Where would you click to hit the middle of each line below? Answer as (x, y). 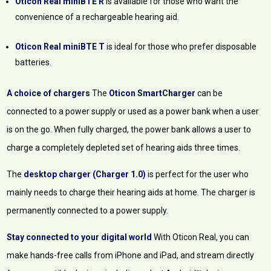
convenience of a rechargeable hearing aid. (97, 17)
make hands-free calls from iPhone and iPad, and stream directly (131, 256)
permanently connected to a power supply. (88, 211)
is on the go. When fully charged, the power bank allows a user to (129, 130)
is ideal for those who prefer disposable (182, 47)
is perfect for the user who (198, 175)
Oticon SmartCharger (152, 93)
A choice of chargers (49, 93)
